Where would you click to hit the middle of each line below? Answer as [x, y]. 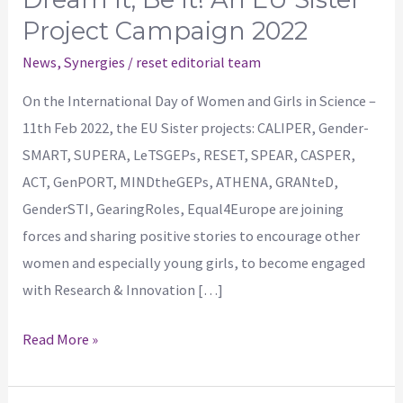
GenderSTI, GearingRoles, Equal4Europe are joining [184, 208]
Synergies [95, 62]
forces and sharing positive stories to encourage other [192, 235]
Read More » [61, 339]
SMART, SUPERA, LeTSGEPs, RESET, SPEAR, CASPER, [189, 154]
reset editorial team [199, 62]
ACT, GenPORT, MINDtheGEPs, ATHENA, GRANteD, [181, 181]
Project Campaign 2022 [166, 31]
